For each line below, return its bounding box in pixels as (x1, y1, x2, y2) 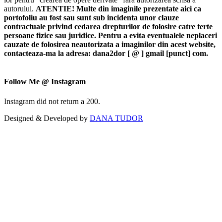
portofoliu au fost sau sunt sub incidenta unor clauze (4, 13, 179, 22)
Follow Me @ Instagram (4, 77, 86, 86)
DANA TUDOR (90, 113, 143, 122)
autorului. (4, 4, 36, 13)
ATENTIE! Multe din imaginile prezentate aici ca (36, 4, 201, 13)
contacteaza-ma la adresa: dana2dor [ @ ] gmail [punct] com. (4, 49, 208, 58)
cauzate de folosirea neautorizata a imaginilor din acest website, (4, 40, 216, 49)
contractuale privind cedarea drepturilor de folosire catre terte (4, 22, 213, 31)
